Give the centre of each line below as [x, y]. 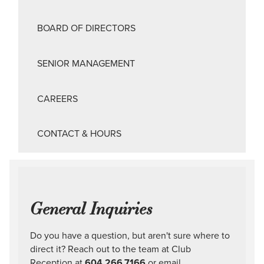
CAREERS [57, 98]
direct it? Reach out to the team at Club [110, 249]
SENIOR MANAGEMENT [86, 63]
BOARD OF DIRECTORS [86, 27]
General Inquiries [91, 208]
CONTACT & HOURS [79, 133]
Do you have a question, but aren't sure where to [130, 235]
